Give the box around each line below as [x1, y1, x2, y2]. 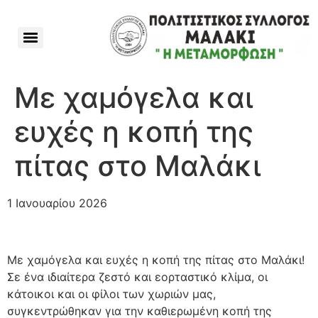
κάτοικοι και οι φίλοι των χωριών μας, [7, 286, 216, 301]
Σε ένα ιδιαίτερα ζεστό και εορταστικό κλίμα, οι [7, 269, 268, 284]
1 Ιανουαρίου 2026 [7, 195, 107, 210]
